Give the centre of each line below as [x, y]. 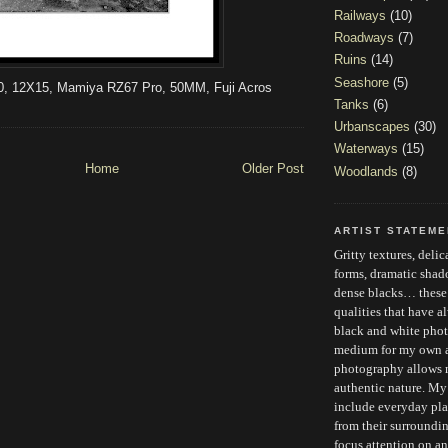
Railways [360, 15]
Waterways [366, 149]
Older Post [273, 168]
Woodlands [366, 171]
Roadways [364, 38]
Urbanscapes [372, 127]
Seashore [361, 82]
